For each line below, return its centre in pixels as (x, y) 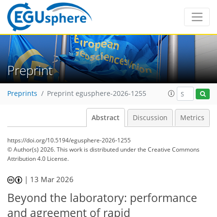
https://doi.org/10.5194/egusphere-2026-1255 (69, 140)
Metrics (192, 118)
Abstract (106, 118)
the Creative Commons (169, 149)
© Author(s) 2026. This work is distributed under (72, 149)
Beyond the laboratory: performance (102, 198)
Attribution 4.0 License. (38, 159)
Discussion (150, 118)
